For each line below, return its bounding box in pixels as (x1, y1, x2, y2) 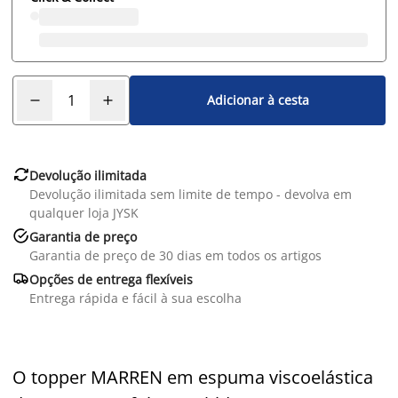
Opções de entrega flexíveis (29, 270, 193, 288)
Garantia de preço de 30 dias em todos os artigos (29, 246, 322, 264)
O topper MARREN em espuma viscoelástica (12, 364, 373, 389)
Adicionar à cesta (206, 92, 309, 109)
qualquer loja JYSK (29, 203, 139, 221)
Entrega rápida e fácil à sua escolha (29, 289, 242, 306)
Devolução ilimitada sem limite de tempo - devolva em (29, 185, 352, 203)
